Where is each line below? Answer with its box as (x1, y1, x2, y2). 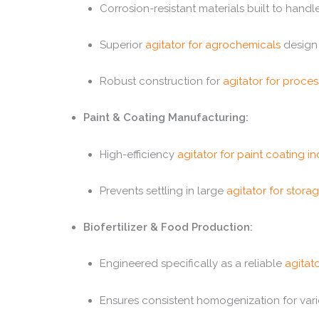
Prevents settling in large (99, 184, 226, 197)
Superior (99, 38, 145, 51)
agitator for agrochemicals (145, 38, 281, 51)
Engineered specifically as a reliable (99, 257, 285, 271)
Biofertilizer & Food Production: (83, 221, 253, 234)
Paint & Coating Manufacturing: (83, 111, 249, 125)
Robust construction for (99, 75, 223, 88)
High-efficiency (99, 147, 177, 161)
